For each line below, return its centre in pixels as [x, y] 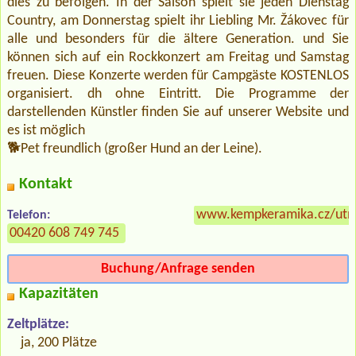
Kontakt [46, 184]
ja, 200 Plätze [59, 342]
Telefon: [29, 215]
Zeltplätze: [38, 324]
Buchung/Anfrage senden [178, 269]
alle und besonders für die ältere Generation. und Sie [178, 39]
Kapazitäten [59, 294]
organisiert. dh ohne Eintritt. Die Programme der [178, 94]
